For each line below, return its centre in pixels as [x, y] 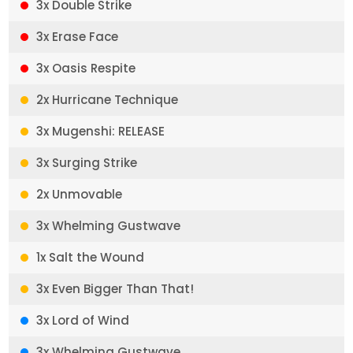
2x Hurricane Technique [108, 100]
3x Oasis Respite [86, 68]
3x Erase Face [78, 37]
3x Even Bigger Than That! [115, 289]
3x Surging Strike [87, 163]
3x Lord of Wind [83, 320]
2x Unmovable [80, 194]
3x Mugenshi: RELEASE [101, 131]
